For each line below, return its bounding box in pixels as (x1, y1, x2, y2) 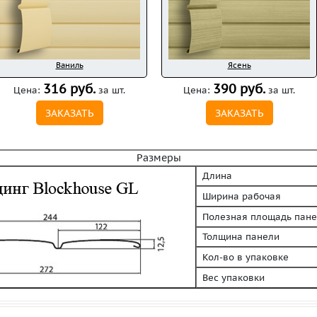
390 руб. (213, 81, 265, 97)
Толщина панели (197, 231, 279, 243)
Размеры (136, 151, 181, 164)
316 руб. (43, 81, 96, 97)
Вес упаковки (197, 272, 265, 284)
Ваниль (55, 60, 83, 70)
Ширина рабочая (197, 190, 281, 202)
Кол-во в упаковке (197, 251, 289, 263)
